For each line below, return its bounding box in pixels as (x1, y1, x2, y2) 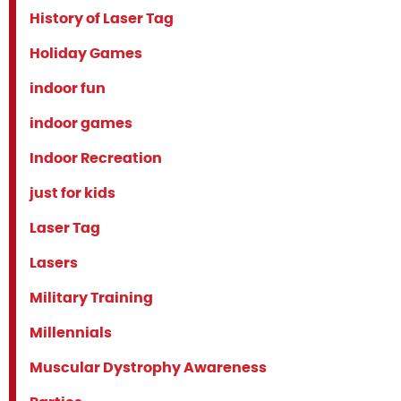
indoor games (30, 116, 132, 131)
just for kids (30, 186, 115, 200)
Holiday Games (30, 47, 142, 61)
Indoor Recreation (30, 151, 162, 166)
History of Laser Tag (30, 12, 174, 26)
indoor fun (30, 81, 106, 96)
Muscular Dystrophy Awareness (30, 361, 267, 375)
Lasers (30, 256, 78, 270)
